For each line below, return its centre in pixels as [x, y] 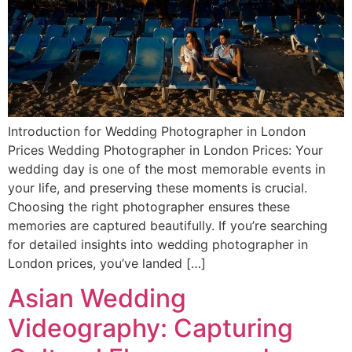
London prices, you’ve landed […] [107, 263]
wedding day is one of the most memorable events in [167, 169]
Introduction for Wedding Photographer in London [157, 131]
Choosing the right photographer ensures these [149, 206]
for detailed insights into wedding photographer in [158, 244]
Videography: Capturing [150, 328]
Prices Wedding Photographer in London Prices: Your [165, 150]
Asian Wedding [97, 299]
